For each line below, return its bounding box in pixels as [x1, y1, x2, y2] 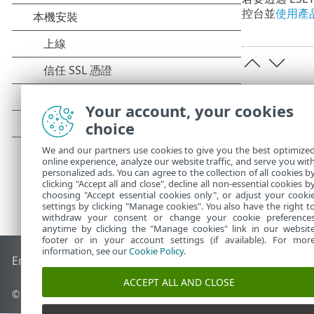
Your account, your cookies [86, 100, 294, 121]
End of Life [12, 253, 69, 269]
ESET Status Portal [180, 253, 278, 269]
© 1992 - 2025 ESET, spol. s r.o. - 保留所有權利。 [12, 287, 229, 301]
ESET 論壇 [130, 253, 181, 269]
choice [86, 118, 135, 139]
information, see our [42, 245, 129, 257]
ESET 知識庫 [68, 253, 130, 269]
